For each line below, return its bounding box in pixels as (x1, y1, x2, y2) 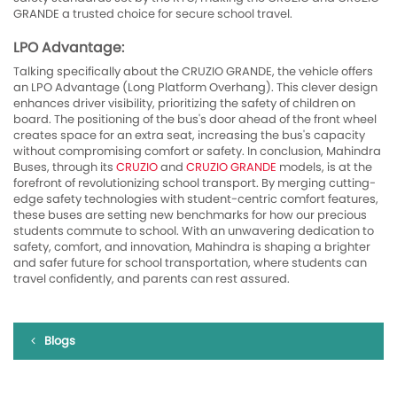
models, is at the (276, 159, 372, 175)
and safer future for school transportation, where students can (13, 254, 367, 271)
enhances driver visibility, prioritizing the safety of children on (13, 95, 355, 112)
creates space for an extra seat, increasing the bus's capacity (13, 127, 365, 144)
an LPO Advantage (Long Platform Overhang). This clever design (13, 79, 378, 96)
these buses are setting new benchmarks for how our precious (13, 206, 367, 223)
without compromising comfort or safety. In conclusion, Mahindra (13, 143, 381, 160)
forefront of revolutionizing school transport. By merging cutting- (13, 175, 376, 191)
